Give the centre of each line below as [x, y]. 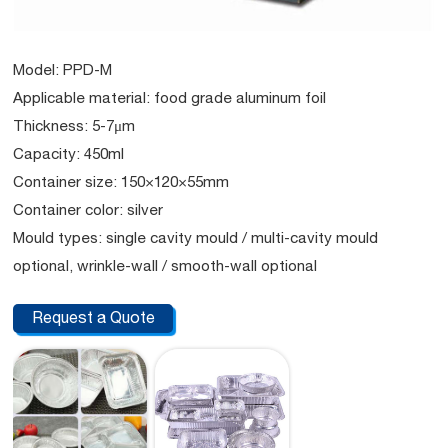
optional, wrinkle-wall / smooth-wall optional [165, 265]
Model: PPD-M [63, 69]
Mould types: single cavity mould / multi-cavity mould [196, 237]
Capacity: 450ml [69, 153]
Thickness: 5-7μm [74, 125]
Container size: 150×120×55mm [121, 181]
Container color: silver [88, 209]
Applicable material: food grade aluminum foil [170, 97]
